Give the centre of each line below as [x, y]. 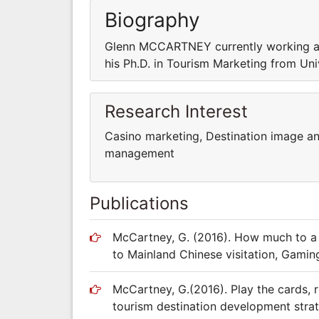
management [140, 153]
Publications [139, 203]
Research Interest [176, 111]
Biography [152, 20]
